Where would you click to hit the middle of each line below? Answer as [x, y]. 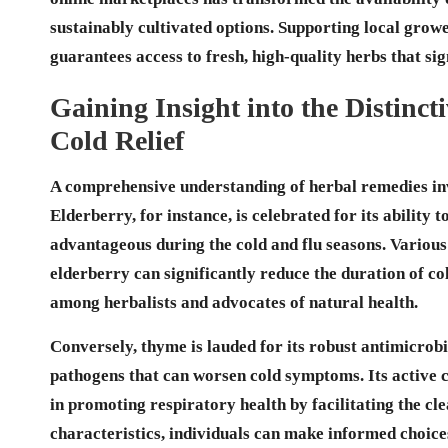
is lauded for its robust [274, 346]
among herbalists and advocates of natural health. [234, 302]
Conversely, [95, 346]
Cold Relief [117, 140]
